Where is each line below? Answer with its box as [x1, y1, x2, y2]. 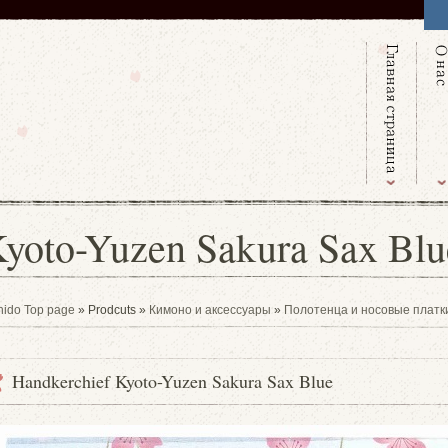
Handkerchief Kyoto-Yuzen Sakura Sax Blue [12, 369, 333, 393]
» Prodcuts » [75, 303, 149, 317]
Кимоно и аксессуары [149, 303, 271, 317]
